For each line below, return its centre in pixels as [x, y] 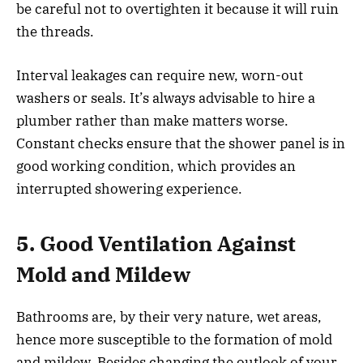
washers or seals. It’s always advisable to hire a [166, 98]
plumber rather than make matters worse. [152, 121]
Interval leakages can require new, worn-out [160, 76]
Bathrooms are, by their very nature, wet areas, [169, 316]
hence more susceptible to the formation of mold [174, 339]
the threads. [57, 32]
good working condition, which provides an [156, 167]
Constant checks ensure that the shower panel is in [181, 144]
